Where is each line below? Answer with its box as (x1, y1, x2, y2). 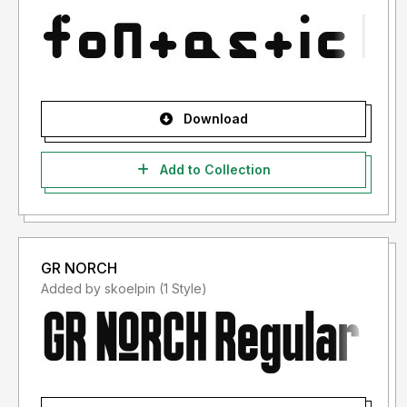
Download (179, 111, 248, 127)
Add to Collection (155, 162, 271, 178)
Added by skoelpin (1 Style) (159, 281, 207, 297)
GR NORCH (41, 259, 117, 278)
